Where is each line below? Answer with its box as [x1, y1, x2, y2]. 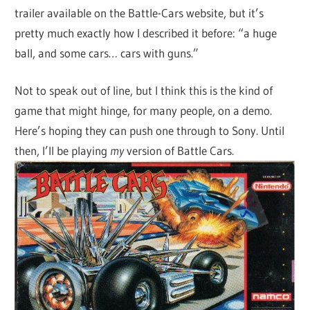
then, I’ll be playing [15, 143, 111, 158]
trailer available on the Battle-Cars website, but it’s [15, 5, 264, 20]
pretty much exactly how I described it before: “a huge [15, 25, 277, 40]
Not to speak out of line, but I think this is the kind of [15, 83, 273, 98]
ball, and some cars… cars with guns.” [15, 45, 199, 60]
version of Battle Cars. [124, 143, 235, 158]
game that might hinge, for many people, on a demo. [15, 103, 273, 118]
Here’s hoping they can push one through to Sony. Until [15, 123, 285, 138]
